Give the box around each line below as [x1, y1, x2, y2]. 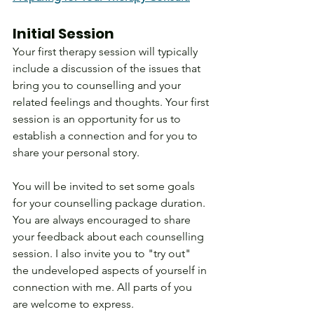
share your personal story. [13, 146, 139, 160]
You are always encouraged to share [13, 213, 193, 227]
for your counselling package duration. [13, 196, 208, 210]
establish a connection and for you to [13, 129, 200, 143]
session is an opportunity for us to [13, 112, 184, 126]
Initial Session [13, 24, 114, 44]
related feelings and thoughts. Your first [13, 95, 212, 109]
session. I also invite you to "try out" [13, 247, 193, 261]
